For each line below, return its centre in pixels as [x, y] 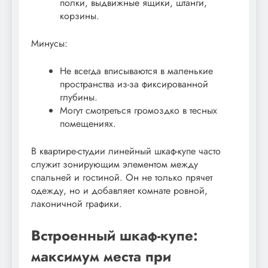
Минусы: [49, 43]
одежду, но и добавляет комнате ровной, [119, 190]
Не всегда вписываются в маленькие [136, 71]
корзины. [80, 16]
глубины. [79, 97]
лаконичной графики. [77, 203]
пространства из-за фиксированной [134, 84]
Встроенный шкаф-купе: [115, 235]
